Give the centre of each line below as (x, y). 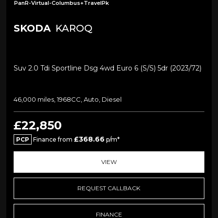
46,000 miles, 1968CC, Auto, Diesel (67, 100)
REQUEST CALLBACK (109, 188)
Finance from (53, 140)
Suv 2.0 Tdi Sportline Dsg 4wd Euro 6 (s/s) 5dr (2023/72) (107, 68)
